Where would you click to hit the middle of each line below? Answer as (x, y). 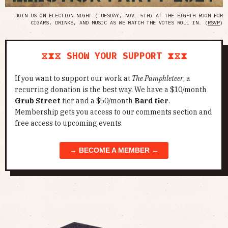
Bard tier (151, 101)
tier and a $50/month (97, 101)
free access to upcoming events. (69, 123)
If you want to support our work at (73, 79)
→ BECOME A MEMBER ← (114, 150)
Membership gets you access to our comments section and (113, 112)
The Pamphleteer (158, 79)
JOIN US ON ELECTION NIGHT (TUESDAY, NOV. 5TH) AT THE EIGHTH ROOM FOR (119, 15)
